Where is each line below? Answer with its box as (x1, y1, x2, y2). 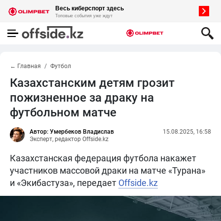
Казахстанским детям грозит (10, 76, 175, 90)
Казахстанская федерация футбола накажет (10, 153, 196, 163)
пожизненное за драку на (10, 91, 154, 105)
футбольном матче (10, 106, 116, 119)
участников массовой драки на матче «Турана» (10, 165, 205, 176)
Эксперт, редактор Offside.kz (30, 136, 109, 143)
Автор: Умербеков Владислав (30, 128, 114, 135)
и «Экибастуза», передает (10, 178, 118, 188)
